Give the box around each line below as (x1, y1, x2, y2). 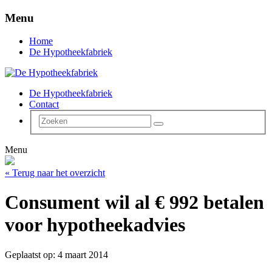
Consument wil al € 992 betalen (5, 191, 264, 214)
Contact (29, 99, 59, 110)
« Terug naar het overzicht (5, 168, 105, 178)
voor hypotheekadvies (5, 214, 185, 236)
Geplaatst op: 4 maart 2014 (5, 249, 108, 260)
